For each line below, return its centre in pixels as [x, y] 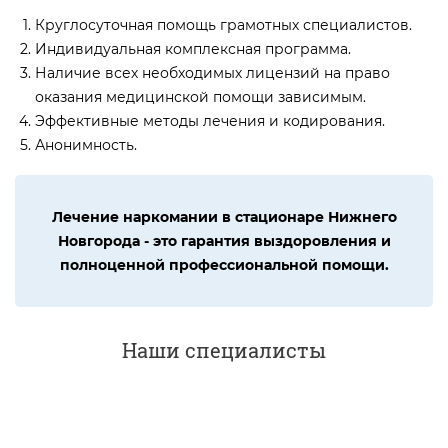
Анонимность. [86, 144]
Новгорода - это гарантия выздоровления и [224, 240]
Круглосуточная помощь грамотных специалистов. [223, 24]
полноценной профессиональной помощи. [224, 264]
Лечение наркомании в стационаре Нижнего [224, 216]
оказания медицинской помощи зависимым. [200, 96]
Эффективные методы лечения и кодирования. [210, 120]
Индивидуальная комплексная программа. [193, 48]
